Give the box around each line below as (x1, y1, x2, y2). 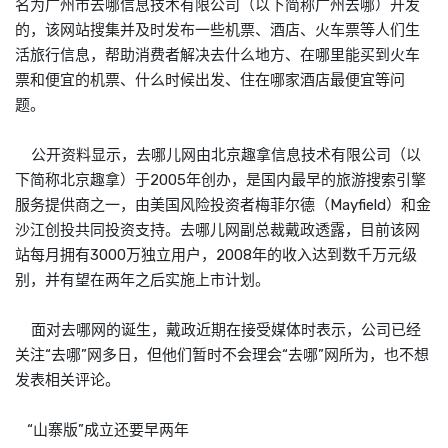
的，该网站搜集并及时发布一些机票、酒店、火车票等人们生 (15, 20, 420, 39)
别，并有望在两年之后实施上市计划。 (15, 270, 270, 289)
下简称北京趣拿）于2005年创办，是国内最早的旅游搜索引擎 (15, 170, 426, 189)
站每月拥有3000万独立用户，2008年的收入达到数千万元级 (15, 245, 417, 264)
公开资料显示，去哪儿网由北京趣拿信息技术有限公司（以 (15, 145, 421, 164)
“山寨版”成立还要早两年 (15, 420, 189, 439)
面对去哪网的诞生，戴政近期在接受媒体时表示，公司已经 (15, 320, 421, 339)
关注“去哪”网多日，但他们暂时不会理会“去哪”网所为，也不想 (15, 345, 429, 364)
